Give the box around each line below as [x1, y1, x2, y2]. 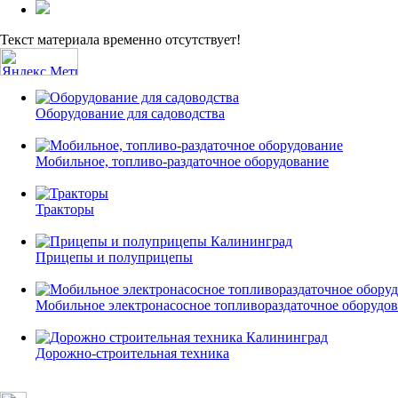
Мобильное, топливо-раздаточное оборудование [36, 153, 329, 169]
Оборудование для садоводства [36, 105, 225, 121]
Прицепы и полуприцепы [36, 249, 193, 265]
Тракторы [36, 201, 94, 217]
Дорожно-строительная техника [36, 345, 229, 361]
